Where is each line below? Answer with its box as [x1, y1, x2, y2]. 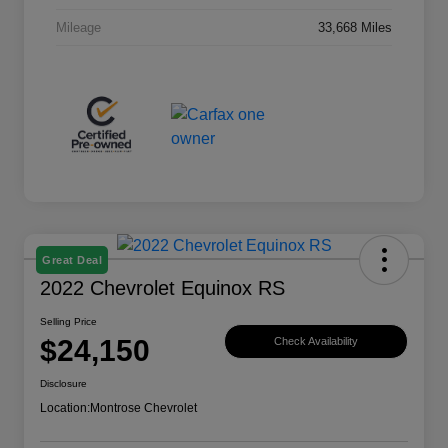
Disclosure [40, 378, 87, 390]
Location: [40, 401, 90, 416]
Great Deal [42, 254, 102, 267]
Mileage [56, 19, 101, 35]
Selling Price [40, 316, 97, 328]
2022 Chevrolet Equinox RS [40, 277, 285, 300]
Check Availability [274, 334, 358, 347]
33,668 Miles [318, 19, 392, 35]
